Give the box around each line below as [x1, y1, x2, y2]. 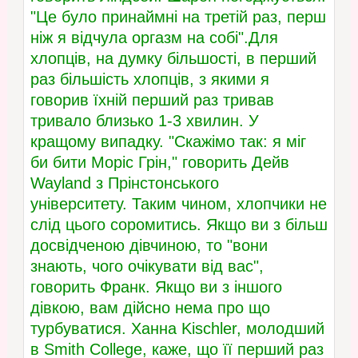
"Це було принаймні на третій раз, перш [30, 8, 326, 26]
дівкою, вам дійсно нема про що [30, 299, 270, 317]
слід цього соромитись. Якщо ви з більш [30, 216, 328, 234]
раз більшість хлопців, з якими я [30, 70, 269, 89]
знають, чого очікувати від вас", [30, 257, 264, 276]
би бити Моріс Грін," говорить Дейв [30, 153, 289, 172]
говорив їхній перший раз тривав [30, 91, 274, 109]
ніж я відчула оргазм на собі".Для [30, 29, 278, 47]
